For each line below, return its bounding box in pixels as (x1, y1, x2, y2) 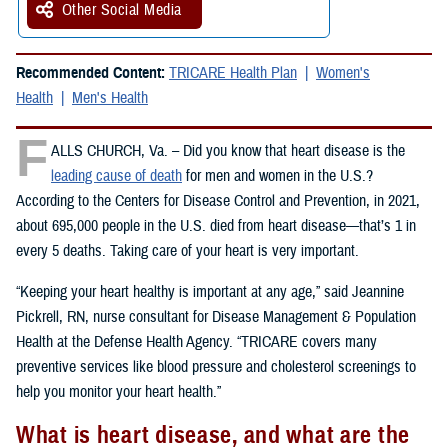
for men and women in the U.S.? (182, 166, 373, 187)
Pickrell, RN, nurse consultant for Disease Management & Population (16, 307, 416, 328)
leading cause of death (51, 166, 182, 187)
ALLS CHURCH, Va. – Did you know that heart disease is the (51, 141, 405, 162)
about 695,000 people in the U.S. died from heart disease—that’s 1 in (16, 216, 416, 237)
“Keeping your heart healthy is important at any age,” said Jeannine (16, 282, 404, 303)
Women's (316, 63, 370, 84)
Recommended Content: (16, 63, 169, 84)
